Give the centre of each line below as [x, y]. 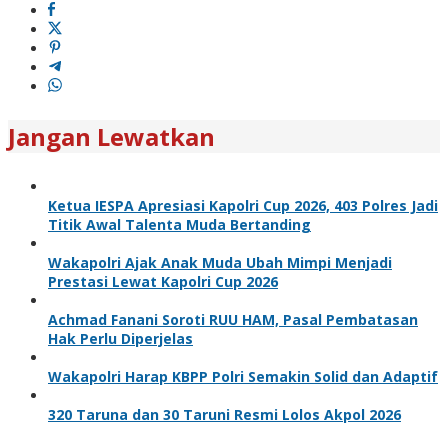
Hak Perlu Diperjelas [120, 338]
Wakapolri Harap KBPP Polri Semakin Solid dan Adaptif [243, 376]
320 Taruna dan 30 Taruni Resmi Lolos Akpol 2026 [224, 414]
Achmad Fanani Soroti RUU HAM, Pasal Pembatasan [233, 319]
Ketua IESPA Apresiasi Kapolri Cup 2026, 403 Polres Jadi [243, 205]
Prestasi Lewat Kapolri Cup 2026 [163, 281]
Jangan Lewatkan [111, 136]
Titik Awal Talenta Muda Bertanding [179, 224]
